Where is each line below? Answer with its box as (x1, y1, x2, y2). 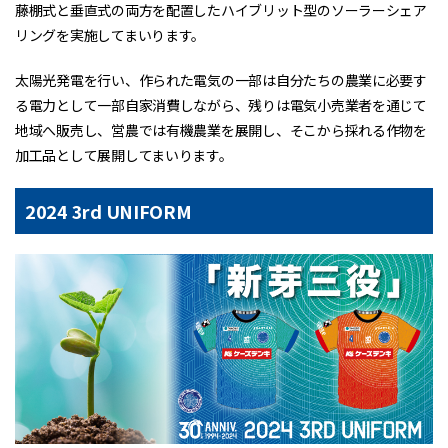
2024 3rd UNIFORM (25, 198, 192, 225)
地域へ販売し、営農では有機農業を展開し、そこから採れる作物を (15, 120, 427, 141)
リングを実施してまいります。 (15, 25, 206, 46)
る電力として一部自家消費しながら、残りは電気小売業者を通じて (15, 95, 427, 116)
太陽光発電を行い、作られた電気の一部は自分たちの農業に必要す (15, 70, 427, 91)
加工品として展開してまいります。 (15, 145, 233, 166)
